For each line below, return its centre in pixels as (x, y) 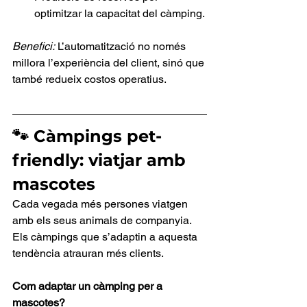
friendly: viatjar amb (101, 160)
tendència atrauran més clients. (88, 254)
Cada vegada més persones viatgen (101, 204)
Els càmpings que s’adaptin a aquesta (106, 237)
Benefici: (34, 47)
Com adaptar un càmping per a (89, 286)
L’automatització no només (122, 47)
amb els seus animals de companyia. (103, 221)
